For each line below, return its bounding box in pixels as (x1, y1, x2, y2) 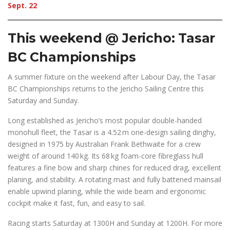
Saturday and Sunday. (8, 95, 79, 105)
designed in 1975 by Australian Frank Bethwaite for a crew (8, 139, 201, 149)
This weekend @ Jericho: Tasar (8, 30, 216, 46)
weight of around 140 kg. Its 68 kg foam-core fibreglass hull (8, 151, 203, 161)
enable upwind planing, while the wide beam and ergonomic (8, 186, 206, 196)
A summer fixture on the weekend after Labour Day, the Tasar (8, 72, 216, 82)
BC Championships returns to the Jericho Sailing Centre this (8, 84, 204, 93)
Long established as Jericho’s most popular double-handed (8, 116, 202, 125)
